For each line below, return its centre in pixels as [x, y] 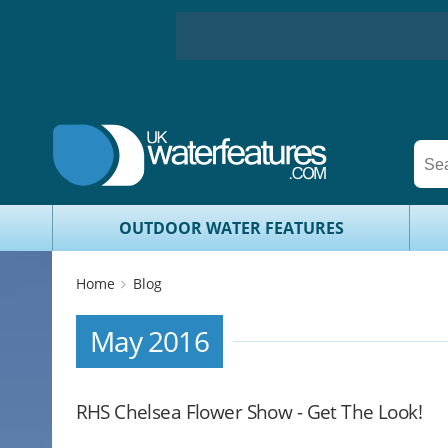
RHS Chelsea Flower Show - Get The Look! [249, 412]
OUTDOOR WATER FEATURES [231, 227]
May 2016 [149, 340]
